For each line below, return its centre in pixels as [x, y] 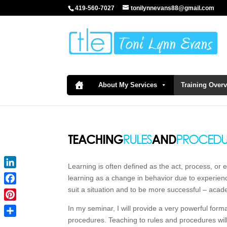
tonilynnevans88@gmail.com [173, 8]
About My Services [128, 85]
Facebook [20, 191]
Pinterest [18, 207]
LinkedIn [18, 174]
